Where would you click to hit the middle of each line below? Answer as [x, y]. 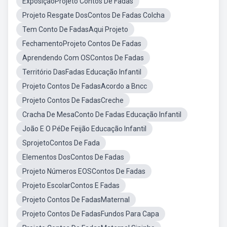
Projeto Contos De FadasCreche [73, 100]
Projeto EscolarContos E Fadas [71, 185]
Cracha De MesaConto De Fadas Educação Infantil [102, 115]
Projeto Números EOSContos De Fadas [84, 171]
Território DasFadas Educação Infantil [82, 72]
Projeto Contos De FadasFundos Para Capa [91, 214]
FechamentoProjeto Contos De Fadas [82, 44]
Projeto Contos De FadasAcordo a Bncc [85, 86]
